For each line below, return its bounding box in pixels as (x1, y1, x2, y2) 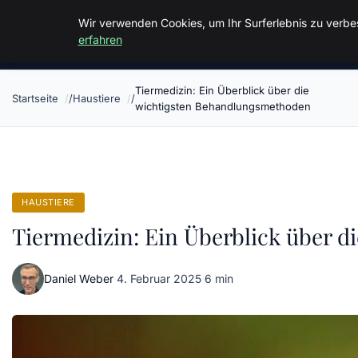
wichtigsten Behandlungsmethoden (135, 100, 311, 113)
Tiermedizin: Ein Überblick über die (135, 84, 309, 97)
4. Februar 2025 (117, 272, 201, 285)
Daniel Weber (44, 272, 113, 285)
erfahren (78, 33, 122, 46)
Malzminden (12, 11, 114, 37)
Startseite (12, 92, 58, 105)
